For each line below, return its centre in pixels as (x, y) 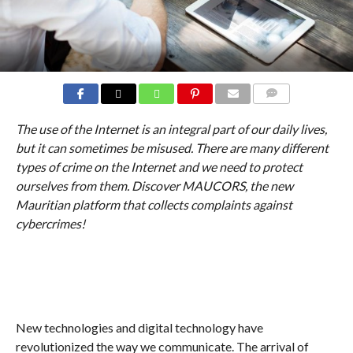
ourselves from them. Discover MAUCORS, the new (154, 185)
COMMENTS (284, 112)
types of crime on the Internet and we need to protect (159, 166)
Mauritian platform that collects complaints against (154, 204)
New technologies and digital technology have (139, 327)
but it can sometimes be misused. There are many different (172, 147)
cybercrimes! (50, 223)
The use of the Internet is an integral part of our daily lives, (171, 128)
